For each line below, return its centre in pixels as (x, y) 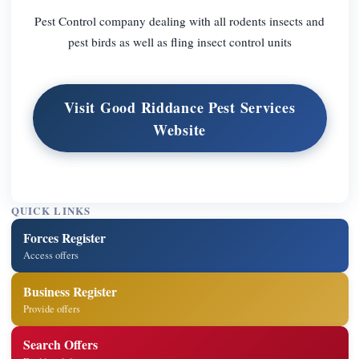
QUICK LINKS (51, 211)
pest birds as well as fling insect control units (179, 41)
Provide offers (52, 309)
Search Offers (61, 345)
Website (179, 129)
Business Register (71, 291)
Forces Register (65, 237)
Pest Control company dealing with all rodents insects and (179, 20)
